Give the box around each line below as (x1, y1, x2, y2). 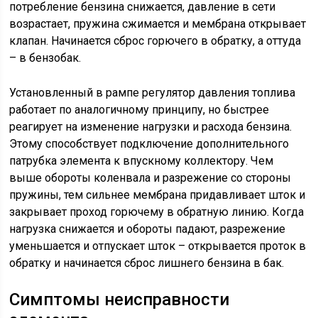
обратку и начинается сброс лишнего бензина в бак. (9, 256, 285, 270)
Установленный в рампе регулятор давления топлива (9, 86, 296, 100)
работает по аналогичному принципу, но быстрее (9, 103, 270, 117)
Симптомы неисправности (9, 290, 230, 310)
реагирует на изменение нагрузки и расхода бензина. (9, 120, 292, 134)
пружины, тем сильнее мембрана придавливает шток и (9, 188, 306, 202)
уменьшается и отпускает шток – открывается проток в (9, 239, 307, 253)
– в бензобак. (9, 51, 82, 65)
